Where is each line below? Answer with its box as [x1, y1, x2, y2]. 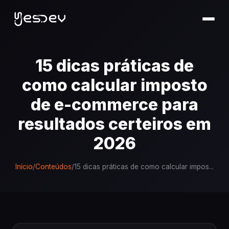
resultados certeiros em [18, 114, 211, 134]
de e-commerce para [31, 95, 198, 114]
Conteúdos [35, 163, 72, 171]
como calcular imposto [21, 75, 208, 95]
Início [15, 163, 33, 171]
